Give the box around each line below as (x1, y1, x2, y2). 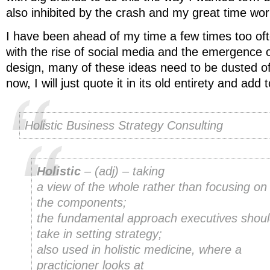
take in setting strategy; (37, 227, 162, 241)
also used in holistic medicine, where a (37, 243, 242, 257)
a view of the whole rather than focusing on (37, 180, 267, 194)
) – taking (115, 165, 165, 178)
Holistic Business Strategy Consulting (25, 119, 223, 133)
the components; (37, 196, 127, 210)
